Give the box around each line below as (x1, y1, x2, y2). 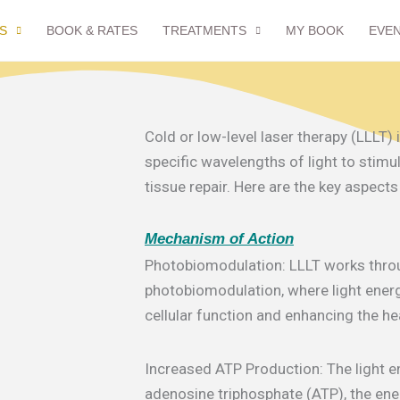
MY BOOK (286, 23, 344, 37)
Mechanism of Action (145, 229, 294, 247)
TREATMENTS (162, 23, 246, 37)
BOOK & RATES (46, 23, 137, 37)
